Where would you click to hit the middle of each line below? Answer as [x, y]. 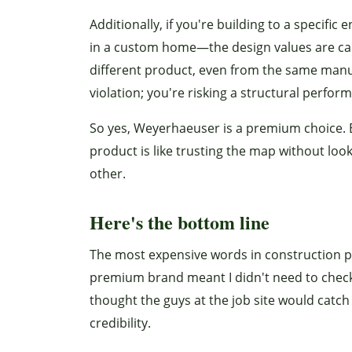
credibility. [120, 323]
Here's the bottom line [180, 222]
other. [108, 174]
